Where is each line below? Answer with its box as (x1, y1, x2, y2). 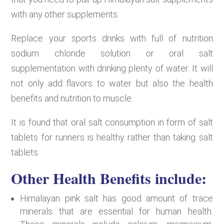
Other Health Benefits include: (11, 166, 207, 189)
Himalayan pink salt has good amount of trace (20, 192, 213, 203)
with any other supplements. (11, 8, 123, 19)
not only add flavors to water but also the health (11, 77, 213, 88)
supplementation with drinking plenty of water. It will (11, 62, 213, 73)
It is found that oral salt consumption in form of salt (11, 116, 213, 127)
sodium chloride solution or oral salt (11, 47, 213, 58)
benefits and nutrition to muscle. (11, 92, 133, 103)
